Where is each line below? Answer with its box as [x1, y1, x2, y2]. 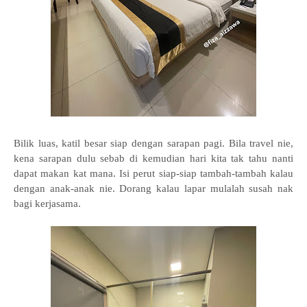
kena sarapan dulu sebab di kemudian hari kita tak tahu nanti [14, 153, 293, 164]
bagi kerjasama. [14, 198, 84, 209]
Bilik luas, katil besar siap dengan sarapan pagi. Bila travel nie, [14, 138, 293, 149]
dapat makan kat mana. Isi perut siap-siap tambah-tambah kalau [14, 168, 293, 179]
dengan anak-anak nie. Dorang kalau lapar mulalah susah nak [14, 183, 293, 194]
